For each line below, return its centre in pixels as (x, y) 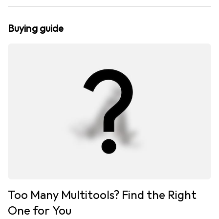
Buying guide (36, 29)
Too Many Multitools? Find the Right (102, 195)
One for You (40, 210)
